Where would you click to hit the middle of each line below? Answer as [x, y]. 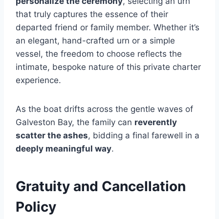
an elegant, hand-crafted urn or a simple [95, 40]
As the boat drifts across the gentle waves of [104, 109]
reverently [156, 122]
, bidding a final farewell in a [144, 135]
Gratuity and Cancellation [101, 186]
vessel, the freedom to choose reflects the [99, 54]
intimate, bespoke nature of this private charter [108, 67]
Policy [36, 207]
